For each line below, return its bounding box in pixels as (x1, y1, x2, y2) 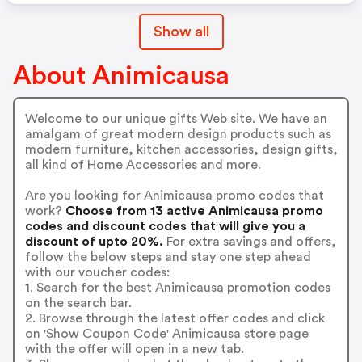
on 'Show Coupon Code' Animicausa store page (24, 326, 309, 340)
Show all (153, 24, 209, 39)
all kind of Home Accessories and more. (24, 158, 261, 171)
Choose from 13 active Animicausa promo (61, 204, 323, 217)
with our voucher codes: (24, 265, 170, 279)
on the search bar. (24, 296, 132, 309)
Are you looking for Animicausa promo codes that (24, 188, 324, 202)
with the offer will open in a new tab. (24, 342, 244, 356)
